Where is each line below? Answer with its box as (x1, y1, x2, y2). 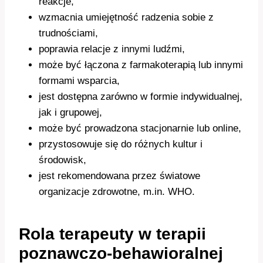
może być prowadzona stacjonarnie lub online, (39, 123, 241, 134)
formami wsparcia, (39, 75, 120, 87)
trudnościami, (39, 28, 98, 39)
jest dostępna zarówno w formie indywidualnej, (39, 91, 242, 103)
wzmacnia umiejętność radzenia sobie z (39, 12, 214, 23)
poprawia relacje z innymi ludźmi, (39, 43, 185, 55)
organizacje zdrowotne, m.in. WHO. (39, 186, 195, 198)
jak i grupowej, (39, 107, 102, 119)
